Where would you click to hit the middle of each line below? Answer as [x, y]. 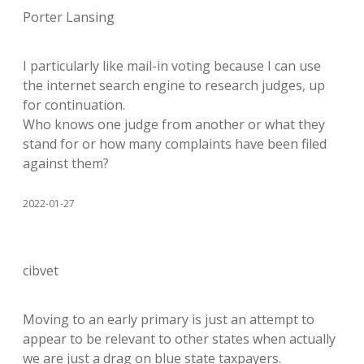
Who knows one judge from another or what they [174, 124]
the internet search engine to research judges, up [174, 85]
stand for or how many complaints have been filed [175, 144]
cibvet [41, 271]
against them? [66, 163]
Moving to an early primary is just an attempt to [169, 319]
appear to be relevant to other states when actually [179, 339]
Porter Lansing [69, 17]
